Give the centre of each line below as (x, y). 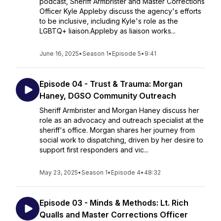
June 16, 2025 (59, 54)
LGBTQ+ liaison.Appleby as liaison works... (108, 31)
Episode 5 (127, 54)
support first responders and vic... (94, 150)
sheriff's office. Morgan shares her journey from (117, 130)
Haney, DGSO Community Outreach (108, 96)
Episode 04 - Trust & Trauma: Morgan (111, 84)
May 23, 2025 (59, 172)
